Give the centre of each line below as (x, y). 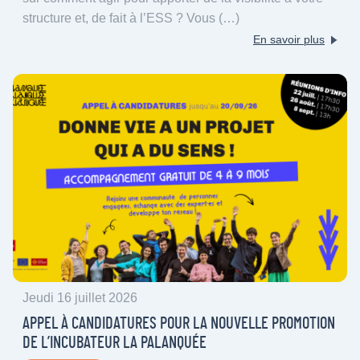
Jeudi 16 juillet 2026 (80, 298)
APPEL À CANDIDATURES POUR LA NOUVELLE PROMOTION (179, 324)
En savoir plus (289, 40)
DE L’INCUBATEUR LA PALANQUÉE (115, 344)
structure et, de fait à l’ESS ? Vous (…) (131, 18)
